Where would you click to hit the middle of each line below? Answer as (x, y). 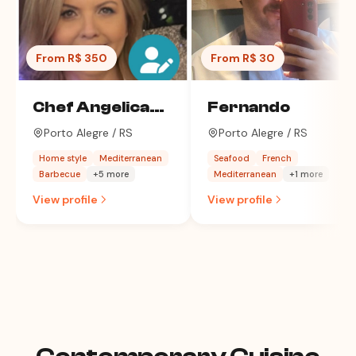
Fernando (249, 107)
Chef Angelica (91, 107)
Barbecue (60, 174)
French (277, 158)
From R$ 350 (72, 58)
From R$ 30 (243, 58)
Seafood (232, 158)
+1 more (306, 174)
